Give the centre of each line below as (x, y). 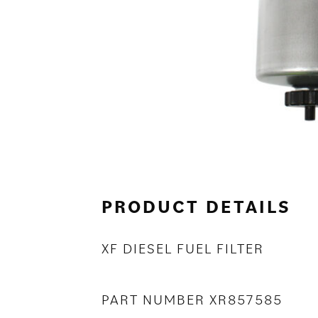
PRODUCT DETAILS (196, 206)
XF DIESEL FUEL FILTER (183, 248)
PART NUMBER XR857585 (192, 299)
